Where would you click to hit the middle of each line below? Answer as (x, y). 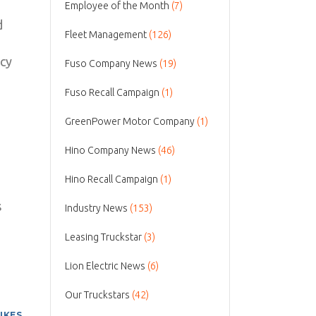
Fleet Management (106, 35)
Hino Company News (110, 150)
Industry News (96, 208)
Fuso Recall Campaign (112, 92)
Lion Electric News (105, 266)
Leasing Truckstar (103, 237)
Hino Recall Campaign (111, 179)
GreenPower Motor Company (130, 121)
